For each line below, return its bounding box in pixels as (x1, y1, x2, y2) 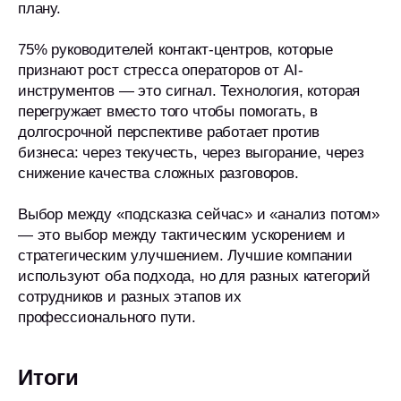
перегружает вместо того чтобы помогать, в (18, 103, 319, 120)
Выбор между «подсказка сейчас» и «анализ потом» (18, 206, 380, 223)
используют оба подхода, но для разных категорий (18, 268, 371, 285)
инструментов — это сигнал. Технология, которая (18, 82, 361, 99)
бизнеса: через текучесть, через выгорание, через (18, 144, 364, 161)
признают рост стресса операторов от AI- (18, 62, 303, 79)
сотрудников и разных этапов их (18, 288, 242, 305)
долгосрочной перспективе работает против (18, 124, 320, 141)
